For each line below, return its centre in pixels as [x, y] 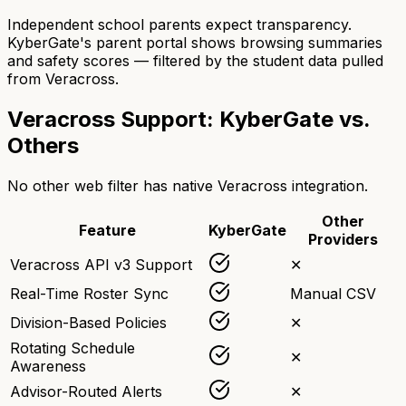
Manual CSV [333, 293]
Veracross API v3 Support [101, 264]
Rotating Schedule [72, 348]
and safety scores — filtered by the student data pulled [195, 60]
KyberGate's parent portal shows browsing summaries [195, 42]
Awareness [48, 366]
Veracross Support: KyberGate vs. [188, 119]
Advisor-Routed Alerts [86, 391]
